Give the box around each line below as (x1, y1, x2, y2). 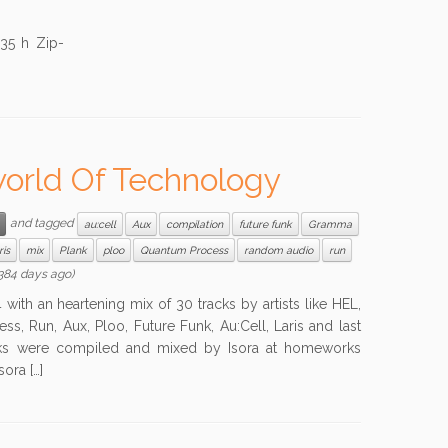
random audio (244, 244, 314, 256)
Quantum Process (140, 244, 229, 256)
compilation (166, 218, 224, 230)
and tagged (7, 216, 77, 231)
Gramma (308, 218, 353, 230)
